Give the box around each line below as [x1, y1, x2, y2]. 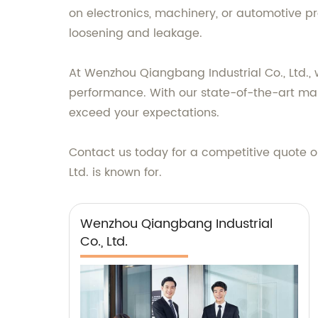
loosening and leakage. [69, 24, 202, 43]
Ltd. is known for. [69, 163, 162, 182]
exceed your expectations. [69, 104, 219, 122]
